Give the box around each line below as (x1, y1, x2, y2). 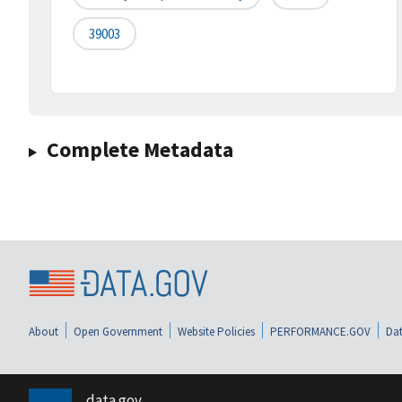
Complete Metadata (46, 135, 233, 164)
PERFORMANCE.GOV (270, 323, 371, 339)
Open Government (74, 323, 162, 339)
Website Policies (178, 323, 255, 339)
